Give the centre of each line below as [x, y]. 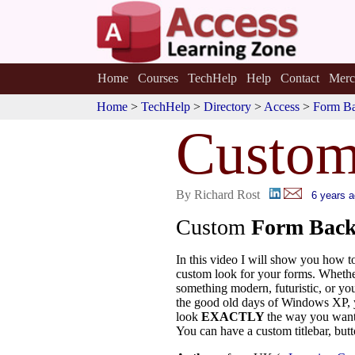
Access [282, 107]
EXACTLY [234, 317]
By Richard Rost [218, 195]
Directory [227, 107]
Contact [300, 78]
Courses [158, 78]
